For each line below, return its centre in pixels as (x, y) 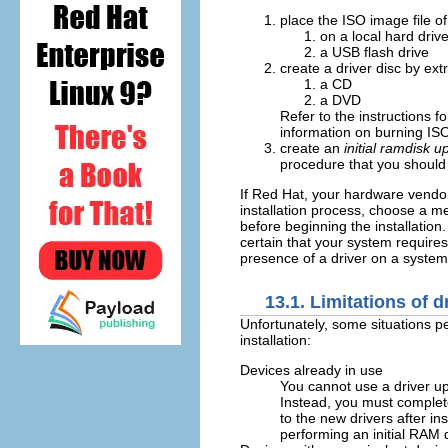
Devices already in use (311, 370)
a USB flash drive (374, 51)
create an (312, 147)
